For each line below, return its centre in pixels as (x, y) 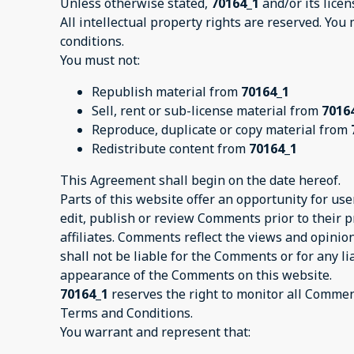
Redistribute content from (170, 149)
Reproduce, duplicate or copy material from (221, 130)
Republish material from (166, 92)
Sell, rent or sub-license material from (207, 111)
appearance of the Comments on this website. (196, 275)
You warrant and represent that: (155, 332)
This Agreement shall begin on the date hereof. (200, 181)
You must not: (100, 60)
